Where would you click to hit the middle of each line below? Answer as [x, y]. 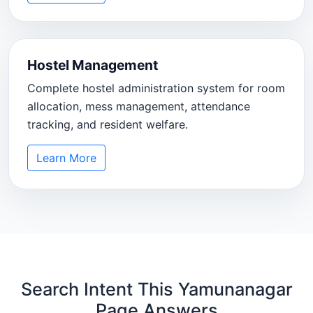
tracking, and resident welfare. [107, 124]
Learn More [66, 158]
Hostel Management [92, 65]
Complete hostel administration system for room [156, 88]
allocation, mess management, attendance [138, 106]
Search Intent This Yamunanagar [156, 290]
